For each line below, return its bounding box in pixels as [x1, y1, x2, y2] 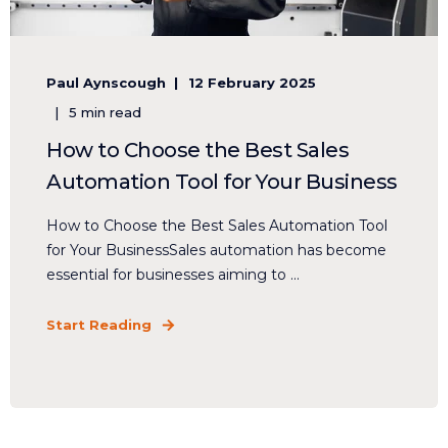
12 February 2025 [188, 74, 316, 91]
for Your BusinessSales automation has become [46, 241, 387, 260]
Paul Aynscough [46, 74, 166, 91]
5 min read [68, 104, 142, 121]
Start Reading [46, 316, 152, 334]
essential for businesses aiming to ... [46, 265, 300, 285]
